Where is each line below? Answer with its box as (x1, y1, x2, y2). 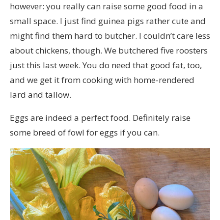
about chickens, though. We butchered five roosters (10, 45, 208, 56)
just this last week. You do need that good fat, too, (10, 59, 202, 71)
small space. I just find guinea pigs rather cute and (10, 15, 206, 27)
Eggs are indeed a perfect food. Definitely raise (10, 112, 191, 124)
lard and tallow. (10, 89, 71, 101)
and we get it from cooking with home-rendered (10, 74, 194, 86)
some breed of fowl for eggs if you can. (10, 127, 160, 138)
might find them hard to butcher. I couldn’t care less (10, 30, 210, 42)
